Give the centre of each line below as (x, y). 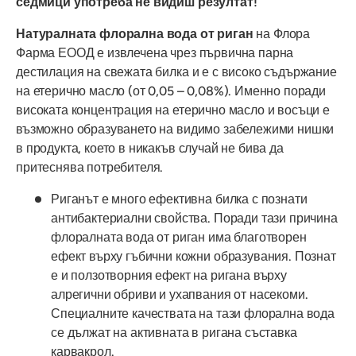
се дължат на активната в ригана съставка (174, 332)
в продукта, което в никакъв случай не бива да (150, 148)
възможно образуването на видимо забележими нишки (175, 129)
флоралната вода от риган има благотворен (179, 237)
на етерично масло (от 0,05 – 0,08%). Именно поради (171, 91)
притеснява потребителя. (90, 167)
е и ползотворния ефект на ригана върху (169, 275)
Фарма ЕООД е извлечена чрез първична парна (155, 52)
